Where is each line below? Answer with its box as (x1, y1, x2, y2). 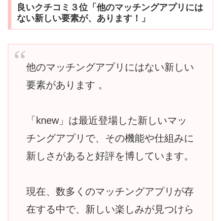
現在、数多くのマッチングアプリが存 (26, 186, 194, 197)
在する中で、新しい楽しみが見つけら (26, 204, 194, 215)
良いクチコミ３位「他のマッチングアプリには (16, 2, 203, 13)
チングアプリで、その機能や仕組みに (26, 133, 194, 144)
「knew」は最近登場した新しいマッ (26, 115, 187, 126)
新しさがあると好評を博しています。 (26, 150, 194, 162)
